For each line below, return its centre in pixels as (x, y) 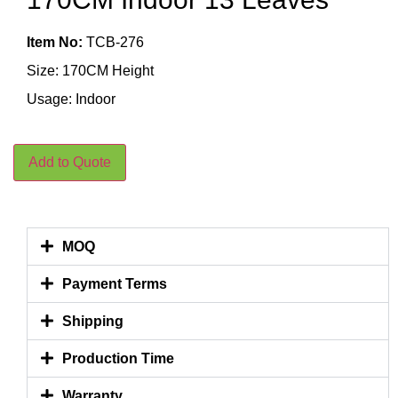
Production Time (119, 358)
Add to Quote (70, 162)
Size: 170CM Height (90, 70)
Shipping (93, 321)
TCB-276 (113, 42)
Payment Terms (115, 283)
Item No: (55, 42)
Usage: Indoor (71, 99)
